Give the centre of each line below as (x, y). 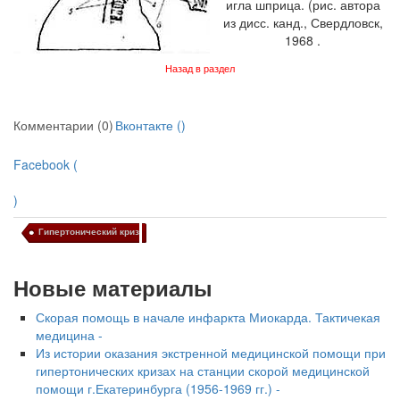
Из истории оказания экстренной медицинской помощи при (211, 353)
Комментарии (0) (63, 125)
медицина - (69, 335)
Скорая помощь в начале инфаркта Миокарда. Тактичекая (208, 317)
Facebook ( (46, 164)
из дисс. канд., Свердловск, (303, 22)
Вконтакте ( (148, 125)
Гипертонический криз (89, 231)
